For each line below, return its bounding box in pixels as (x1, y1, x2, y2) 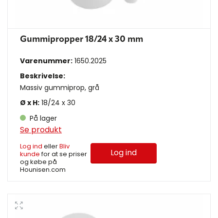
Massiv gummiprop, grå (20, 82, 99, 92)
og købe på (20, 157, 57, 166)
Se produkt (20, 124, 62, 135)
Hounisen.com (20, 164, 66, 174)
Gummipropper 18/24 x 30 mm (20, 35, 143, 44)
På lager (28, 113, 57, 123)
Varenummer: (20, 55, 73, 66)
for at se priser (40, 149, 87, 159)
